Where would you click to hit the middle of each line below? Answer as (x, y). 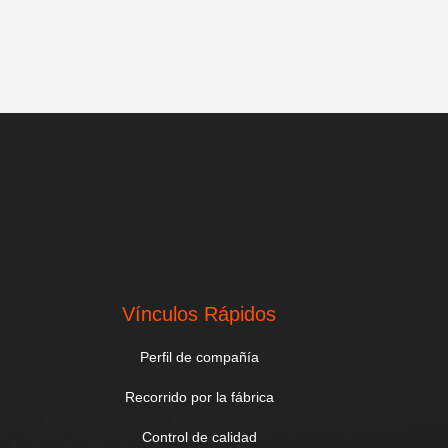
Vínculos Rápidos (199, 314)
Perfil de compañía (199, 357)
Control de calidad (199, 437)
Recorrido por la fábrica (199, 397)
